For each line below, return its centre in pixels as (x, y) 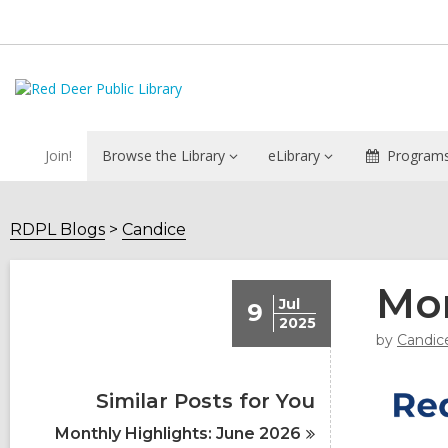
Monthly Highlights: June (157, 433)
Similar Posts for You (205, 401)
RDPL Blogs (57, 229)
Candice (154, 229)
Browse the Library (163, 155)
